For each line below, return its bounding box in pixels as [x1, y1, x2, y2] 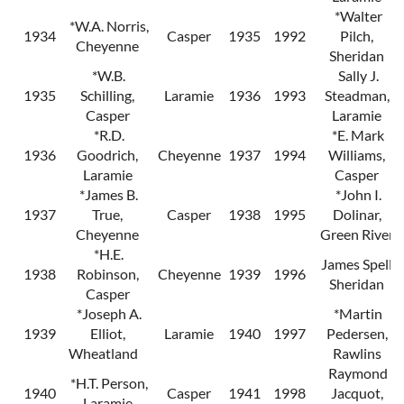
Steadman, [324, 87, 390, 105]
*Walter [331, 7, 382, 25]
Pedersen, [326, 325, 388, 343]
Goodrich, [77, 146, 138, 164]
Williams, [328, 146, 385, 164]
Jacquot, [330, 384, 383, 402]
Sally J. [335, 67, 379, 85]
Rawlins [332, 344, 381, 363]
